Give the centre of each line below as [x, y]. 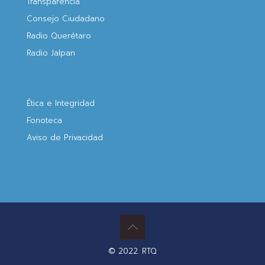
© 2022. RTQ [132, 251]
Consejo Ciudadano [66, 19]
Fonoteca [44, 120]
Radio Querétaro [59, 36]
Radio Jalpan [51, 53]
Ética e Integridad [61, 103]
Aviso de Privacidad [65, 138]
